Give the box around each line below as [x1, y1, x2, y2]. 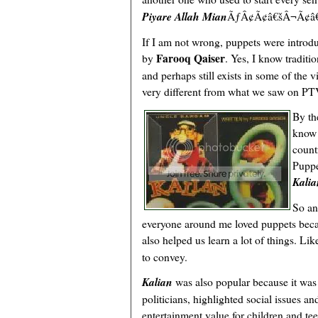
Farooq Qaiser [156, 50, 225, 67]
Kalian [142, 274, 172, 290]
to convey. [142, 249, 187, 265]
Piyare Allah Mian [142, 9, 227, 25]
